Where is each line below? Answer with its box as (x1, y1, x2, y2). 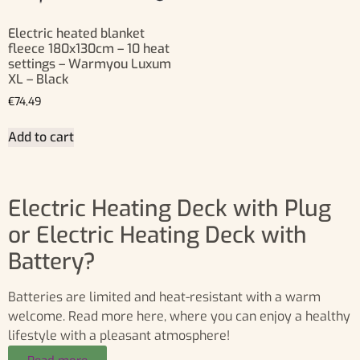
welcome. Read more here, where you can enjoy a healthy (8, 307, 350, 325)
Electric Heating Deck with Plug (8, 193, 331, 223)
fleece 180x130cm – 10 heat (8, 39, 170, 57)
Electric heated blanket (8, 24, 145, 42)
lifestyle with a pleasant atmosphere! (8, 326, 230, 344)
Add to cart (8, 128, 74, 145)
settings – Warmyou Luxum (8, 55, 171, 72)
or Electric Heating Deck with (8, 219, 307, 250)
